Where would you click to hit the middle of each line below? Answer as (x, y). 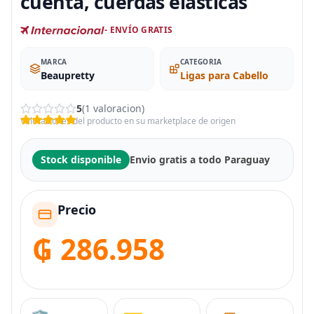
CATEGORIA (201, 62)
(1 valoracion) (113, 108)
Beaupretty (68, 75)
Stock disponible (81, 159)
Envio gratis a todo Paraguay (200, 159)
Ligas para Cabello (224, 75)
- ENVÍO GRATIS (139, 30)
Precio (77, 210)
